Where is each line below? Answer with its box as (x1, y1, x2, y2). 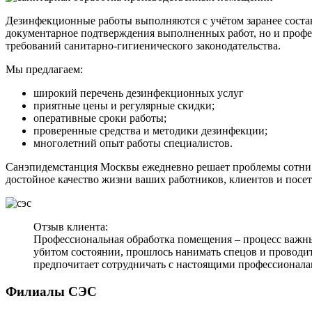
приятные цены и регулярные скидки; (33, 100, 214, 112)
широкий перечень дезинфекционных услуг (33, 87, 244, 100)
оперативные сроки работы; (33, 112, 166, 125)
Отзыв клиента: (33, 221, 108, 233)
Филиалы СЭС (6, 284, 97, 299)
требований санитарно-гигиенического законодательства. (6, 40, 281, 52)
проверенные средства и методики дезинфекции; (33, 125, 267, 137)
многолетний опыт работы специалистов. (33, 137, 233, 150)
